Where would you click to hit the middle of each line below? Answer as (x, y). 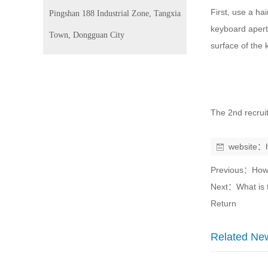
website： (247, 147)
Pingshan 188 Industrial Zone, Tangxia (115, 13)
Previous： (231, 170)
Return (223, 203)
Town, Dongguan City (87, 35)
